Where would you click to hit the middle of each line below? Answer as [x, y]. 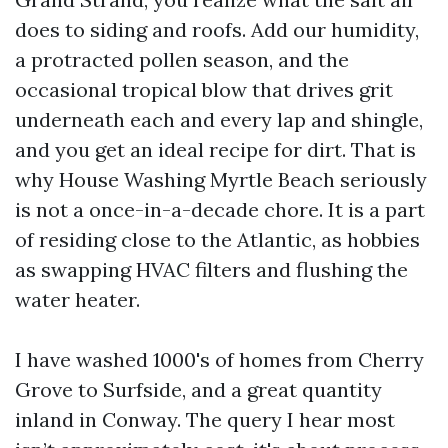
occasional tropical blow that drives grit [204, 89]
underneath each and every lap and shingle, [219, 119]
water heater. [77, 299]
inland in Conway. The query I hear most [205, 419]
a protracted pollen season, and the [182, 59]
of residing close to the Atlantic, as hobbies [217, 239]
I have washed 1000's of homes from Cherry [219, 359]
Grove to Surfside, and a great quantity [198, 389]
